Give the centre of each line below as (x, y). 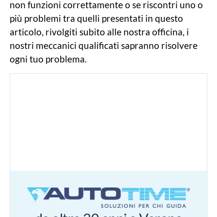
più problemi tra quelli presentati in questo (96, 18)
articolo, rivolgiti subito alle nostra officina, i (99, 32)
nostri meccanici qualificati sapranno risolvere (104, 46)
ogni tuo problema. (48, 59)
